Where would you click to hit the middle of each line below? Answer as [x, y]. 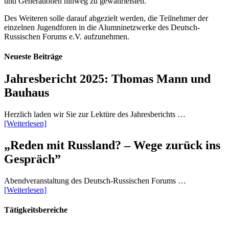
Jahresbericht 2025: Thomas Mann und [107, 79]
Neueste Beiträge [33, 57]
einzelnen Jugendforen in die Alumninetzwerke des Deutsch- [102, 27]
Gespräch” [32, 159]
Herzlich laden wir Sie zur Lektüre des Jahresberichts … [95, 114]
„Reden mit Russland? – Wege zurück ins [112, 145]
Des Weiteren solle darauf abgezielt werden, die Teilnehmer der [106, 18]
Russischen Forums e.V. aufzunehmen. [67, 36]
